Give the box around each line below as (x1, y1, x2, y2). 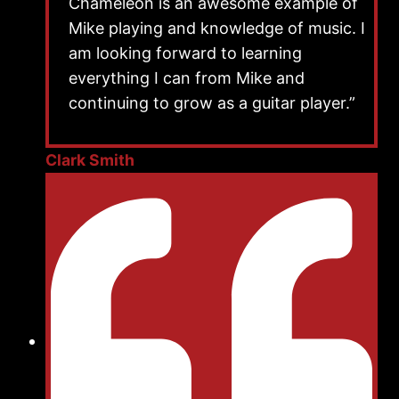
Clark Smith (45, 150, 134, 169)
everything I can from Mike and (69, 68, 305, 87)
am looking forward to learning (69, 43, 302, 62)
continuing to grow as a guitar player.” (69, 93, 355, 112)
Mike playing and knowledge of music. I (69, 18, 365, 37)
